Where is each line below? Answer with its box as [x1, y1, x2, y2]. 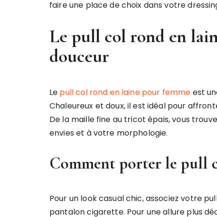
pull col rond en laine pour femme [60, 87, 191, 98]
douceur [49, 45, 109, 68]
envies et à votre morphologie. [49, 127, 168, 139]
